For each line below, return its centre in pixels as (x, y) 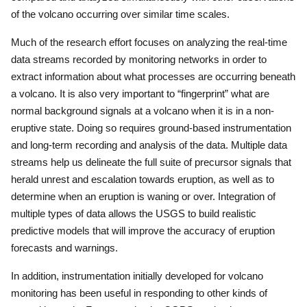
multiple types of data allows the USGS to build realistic (134, 213)
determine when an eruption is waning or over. (114, 196)
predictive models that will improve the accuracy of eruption (143, 231)
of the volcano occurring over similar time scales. (120, 14)
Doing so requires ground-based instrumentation (184, 128)
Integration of (247, 196)
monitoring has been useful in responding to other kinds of (139, 293)
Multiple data (259, 145)
